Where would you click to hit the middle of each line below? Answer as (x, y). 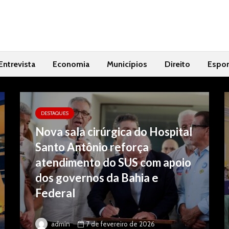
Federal (55, 193)
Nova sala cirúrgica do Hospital (114, 132)
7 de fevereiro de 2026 (120, 224)
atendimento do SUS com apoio (113, 162)
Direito (177, 64)
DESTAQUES (55, 113)
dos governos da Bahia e (97, 178)
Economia (71, 64)
